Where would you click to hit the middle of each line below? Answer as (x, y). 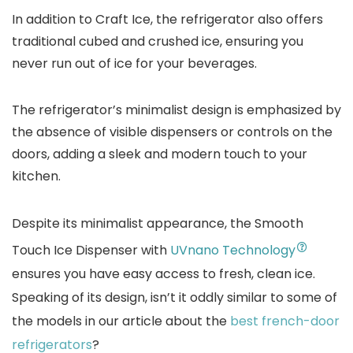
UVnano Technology (233, 250)
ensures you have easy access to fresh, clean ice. (163, 274)
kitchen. (38, 176)
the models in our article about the (121, 321)
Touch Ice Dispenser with (91, 250)
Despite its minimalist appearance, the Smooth (158, 223)
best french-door (285, 321)
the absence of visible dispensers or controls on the (172, 132)
